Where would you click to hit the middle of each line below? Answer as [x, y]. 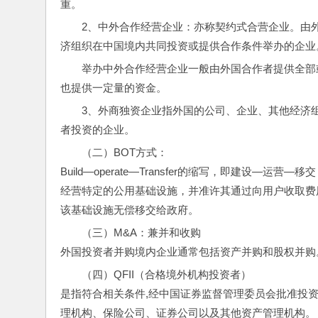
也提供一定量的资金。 [114, 88]
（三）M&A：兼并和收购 [141, 232]
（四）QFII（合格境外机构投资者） [166, 274]
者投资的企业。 [98, 130]
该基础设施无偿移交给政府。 [130, 210]
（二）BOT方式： [125, 152]
